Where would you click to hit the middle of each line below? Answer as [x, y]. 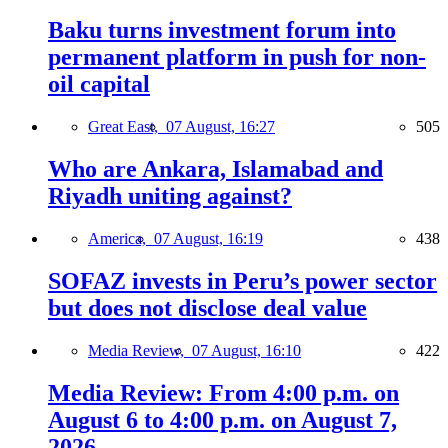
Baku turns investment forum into [222, 30]
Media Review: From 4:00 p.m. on [223, 392]
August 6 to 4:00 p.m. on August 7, [222, 419]
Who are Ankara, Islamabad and [215, 169]
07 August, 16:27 [220, 127]
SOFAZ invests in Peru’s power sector [242, 280]
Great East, [127, 127]
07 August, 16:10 [246, 350]
